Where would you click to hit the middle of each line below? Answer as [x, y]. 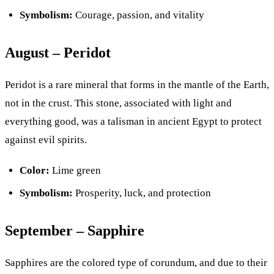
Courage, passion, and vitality [139, 15]
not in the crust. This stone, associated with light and [118, 103]
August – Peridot [58, 53]
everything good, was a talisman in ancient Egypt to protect [133, 122]
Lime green [75, 171]
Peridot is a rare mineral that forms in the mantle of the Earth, [137, 85]
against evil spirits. [46, 140]
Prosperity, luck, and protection [142, 193]
